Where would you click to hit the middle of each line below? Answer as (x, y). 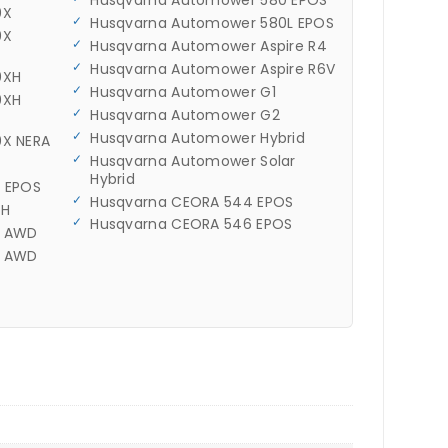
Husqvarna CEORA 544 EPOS (192, 201)
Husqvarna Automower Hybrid (198, 137)
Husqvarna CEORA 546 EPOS (191, 224)
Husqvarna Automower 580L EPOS (212, 23)
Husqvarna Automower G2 (185, 114)
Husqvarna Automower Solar (193, 160)
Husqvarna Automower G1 (183, 91)
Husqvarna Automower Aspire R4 (208, 46)
